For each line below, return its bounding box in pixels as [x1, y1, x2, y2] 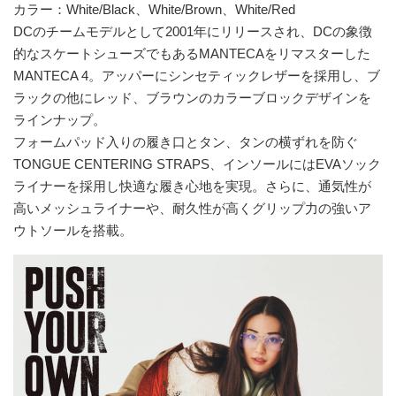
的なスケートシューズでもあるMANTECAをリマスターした [13, 46, 370, 62]
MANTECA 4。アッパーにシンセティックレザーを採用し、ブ [13, 68, 380, 84]
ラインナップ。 [13, 112, 106, 128]
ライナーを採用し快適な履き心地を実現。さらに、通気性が [13, 179, 371, 194]
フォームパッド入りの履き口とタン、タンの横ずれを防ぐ [13, 134, 358, 150]
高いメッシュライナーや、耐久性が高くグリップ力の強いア [13, 201, 371, 217]
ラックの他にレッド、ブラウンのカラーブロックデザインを [13, 90, 371, 106]
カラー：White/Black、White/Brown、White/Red [13, 2, 295, 18]
